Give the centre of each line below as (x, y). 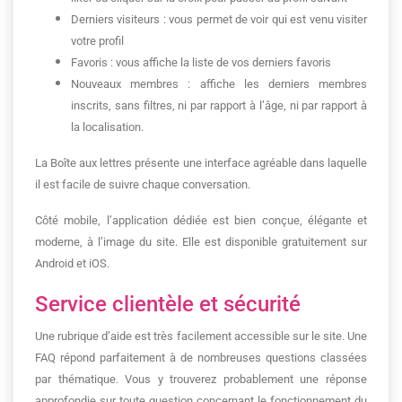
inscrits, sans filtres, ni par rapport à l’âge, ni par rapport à (219, 105)
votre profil (97, 41)
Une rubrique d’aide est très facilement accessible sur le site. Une (201, 336)
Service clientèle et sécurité (168, 304)
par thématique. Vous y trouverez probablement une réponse (201, 379)
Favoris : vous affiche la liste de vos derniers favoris (201, 62)
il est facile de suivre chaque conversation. (143, 184)
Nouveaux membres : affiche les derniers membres (219, 84)
